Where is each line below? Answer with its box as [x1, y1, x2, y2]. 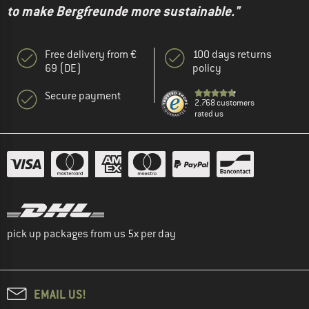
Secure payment [45, 88, 121, 103]
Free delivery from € [45, 47, 137, 61]
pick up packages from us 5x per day [7, 226, 176, 241]
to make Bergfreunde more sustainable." [7, 2, 239, 20]
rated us [195, 108, 223, 119]
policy [192, 61, 221, 75]
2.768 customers [195, 97, 255, 108]
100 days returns [192, 47, 272, 61]
